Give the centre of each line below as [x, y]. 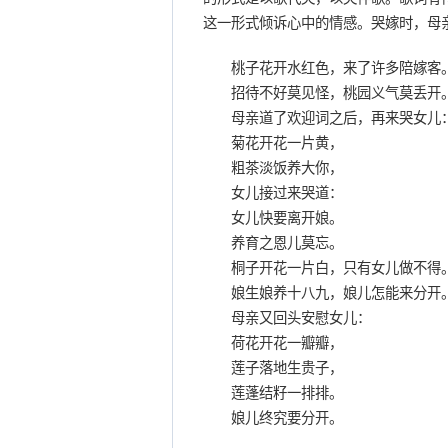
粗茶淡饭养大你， [273, 168]
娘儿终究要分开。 [273, 418]
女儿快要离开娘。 [273, 218]
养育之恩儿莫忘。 [273, 243]
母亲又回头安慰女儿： [287, 318]
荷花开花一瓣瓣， [273, 343]
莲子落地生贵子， [273, 368]
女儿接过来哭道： [273, 193]
